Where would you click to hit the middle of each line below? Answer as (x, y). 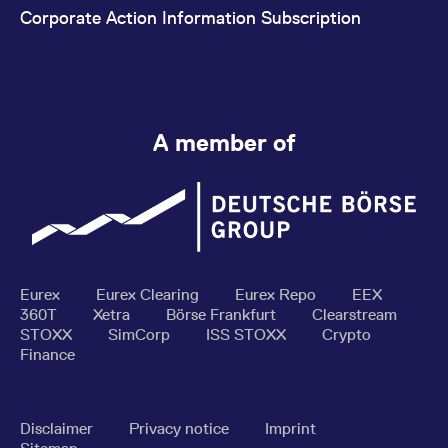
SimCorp (141, 335)
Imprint (290, 429)
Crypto (346, 335)
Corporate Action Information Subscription (190, 17)
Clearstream (354, 315)
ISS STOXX (248, 335)
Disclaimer (58, 429)
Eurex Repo (277, 295)
